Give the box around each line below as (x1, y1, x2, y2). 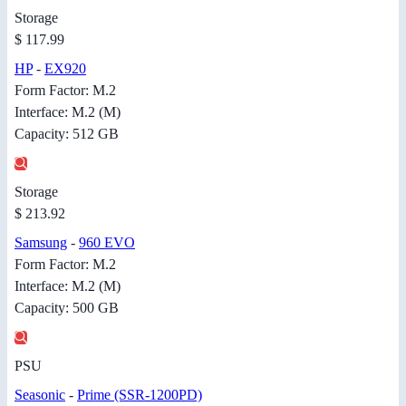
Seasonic (14, 387, 65, 403)
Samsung (14, 235, 67, 251)
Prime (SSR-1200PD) (77, 387, 202, 403)
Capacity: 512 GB (14, 126, 119, 142)
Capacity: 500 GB (14, 300, 119, 316)
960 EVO (79, 235, 135, 251)
